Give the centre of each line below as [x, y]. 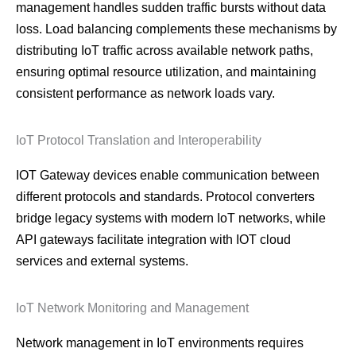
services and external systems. [102, 261]
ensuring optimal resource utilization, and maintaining [166, 72]
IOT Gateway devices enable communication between [168, 176]
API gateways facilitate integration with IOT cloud [153, 240]
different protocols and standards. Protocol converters [165, 197]
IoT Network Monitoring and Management [132, 308]
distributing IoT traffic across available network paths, [164, 51]
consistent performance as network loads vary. [145, 94]
